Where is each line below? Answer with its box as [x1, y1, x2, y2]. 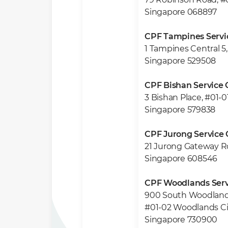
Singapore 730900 [145, 215, 217, 224]
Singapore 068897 [145, 7, 217, 17]
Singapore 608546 [145, 154, 217, 163]
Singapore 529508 [145, 56, 216, 66]
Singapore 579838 [145, 105, 215, 115]
